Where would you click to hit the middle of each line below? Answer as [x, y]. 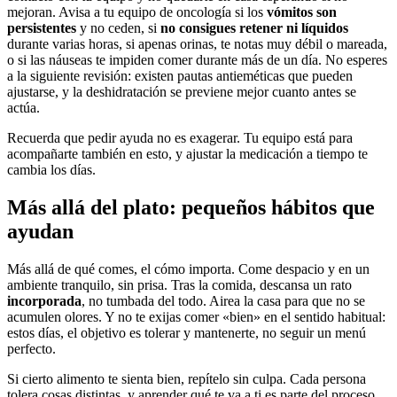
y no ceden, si [118, 28]
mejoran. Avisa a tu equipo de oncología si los [137, 12]
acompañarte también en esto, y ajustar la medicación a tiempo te [187, 154]
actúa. [23, 108]
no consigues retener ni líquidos [254, 28]
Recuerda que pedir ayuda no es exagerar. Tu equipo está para [180, 138]
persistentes [42, 28]
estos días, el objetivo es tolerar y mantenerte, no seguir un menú [187, 333]
